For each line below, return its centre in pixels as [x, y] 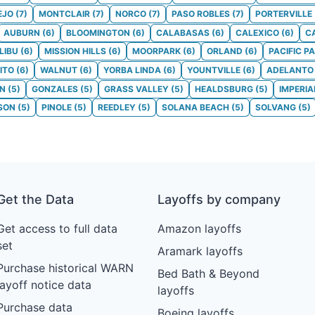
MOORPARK [156, 51]
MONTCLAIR [64, 14]
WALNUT [59, 70]
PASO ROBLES [201, 14]
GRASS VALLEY [136, 89]
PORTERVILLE [284, 14]
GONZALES [55, 89]
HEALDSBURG [224, 89]
